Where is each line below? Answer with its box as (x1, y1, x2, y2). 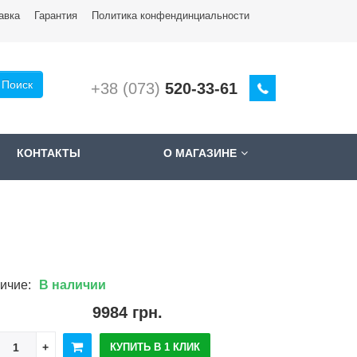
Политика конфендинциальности (92, 10, 249, 22)
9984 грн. (92, 304, 163, 321)
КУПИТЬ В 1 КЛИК (109, 341, 200, 353)
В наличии (38, 278, 106, 292)
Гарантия (34, 10, 77, 22)
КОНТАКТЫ (17, 147, 80, 159)
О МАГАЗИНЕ (163, 147, 237, 159)
